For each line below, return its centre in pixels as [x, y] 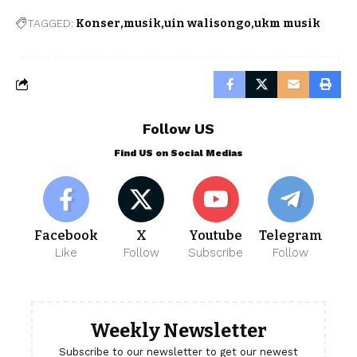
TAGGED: [50, 23]
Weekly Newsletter [178, 330]
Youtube [216, 235]
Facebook [67, 235]
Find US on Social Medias [178, 153]
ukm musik [287, 23]
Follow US [178, 128]
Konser [98, 23]
